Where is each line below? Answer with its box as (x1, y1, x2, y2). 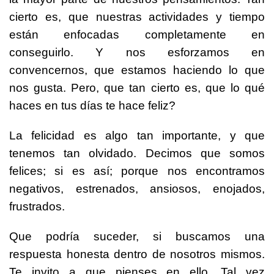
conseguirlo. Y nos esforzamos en (9, 46, 265, 59)
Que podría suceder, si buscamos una (9, 230, 265, 243)
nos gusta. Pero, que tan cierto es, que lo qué (9, 81, 265, 95)
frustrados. (9, 200, 65, 213)
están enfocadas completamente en (9, 28, 265, 42)
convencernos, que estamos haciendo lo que (9, 64, 265, 77)
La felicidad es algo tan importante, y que (9, 129, 265, 143)
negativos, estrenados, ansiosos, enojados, (9, 182, 265, 196)
